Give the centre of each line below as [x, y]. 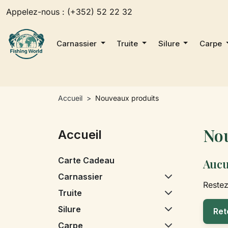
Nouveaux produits [127, 98]
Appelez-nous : [37, 11]
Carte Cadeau [86, 160]
